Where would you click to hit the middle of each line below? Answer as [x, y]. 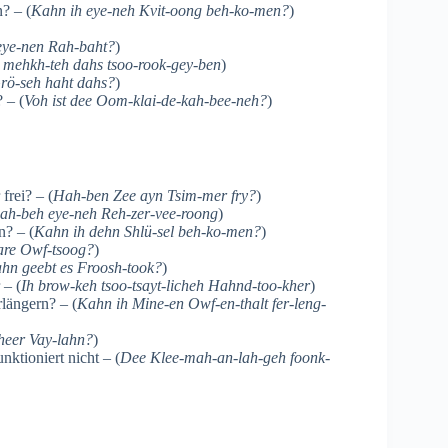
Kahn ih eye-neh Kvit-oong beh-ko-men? [160, 11]
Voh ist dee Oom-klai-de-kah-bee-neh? [145, 101]
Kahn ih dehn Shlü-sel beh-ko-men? [147, 231]
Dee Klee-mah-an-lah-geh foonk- [225, 357]
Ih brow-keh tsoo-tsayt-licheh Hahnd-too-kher [165, 285]
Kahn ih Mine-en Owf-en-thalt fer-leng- [201, 303]
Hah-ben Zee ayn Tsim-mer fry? [154, 195]
